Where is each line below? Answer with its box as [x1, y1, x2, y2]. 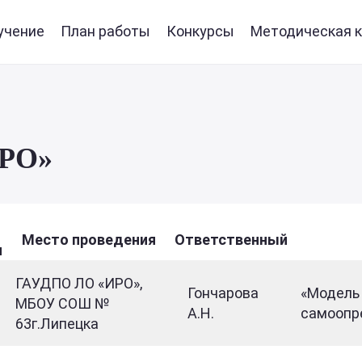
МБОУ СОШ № [15, 295, 110, 312]
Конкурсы [166, 23, 234, 40]
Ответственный [175, 231, 288, 248]
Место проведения [21, 231, 156, 248]
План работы [60, 23, 150, 40]
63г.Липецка [15, 315, 99, 332]
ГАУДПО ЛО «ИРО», [15, 275, 142, 292]
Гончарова [187, 284, 259, 301]
